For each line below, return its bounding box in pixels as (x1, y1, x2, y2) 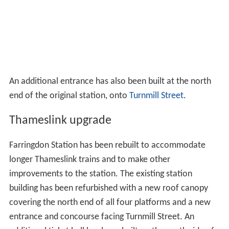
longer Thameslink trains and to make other (9, 155, 170, 165)
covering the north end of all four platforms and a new (9, 198, 211, 208)
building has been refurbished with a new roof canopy (9, 184, 208, 194)
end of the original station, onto (9, 91, 129, 101)
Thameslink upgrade (9, 114, 111, 127)
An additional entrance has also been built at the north (9, 77, 211, 87)
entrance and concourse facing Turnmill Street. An (9, 212, 194, 222)
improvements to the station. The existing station (9, 169, 192, 179)
